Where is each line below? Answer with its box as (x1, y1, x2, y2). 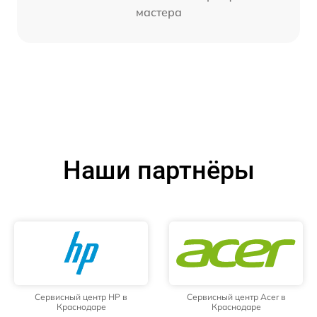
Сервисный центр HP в (35, 292, 127, 303)
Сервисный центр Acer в (186, 292, 286, 303)
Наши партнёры (62, 156, 255, 186)
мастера (135, 5, 182, 20)
